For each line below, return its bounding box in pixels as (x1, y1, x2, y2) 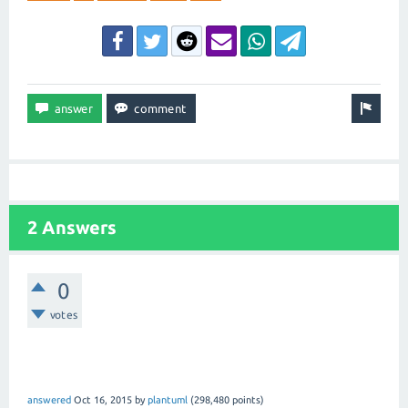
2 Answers (27, 217, 117, 238)
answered (27, 394, 71, 405)
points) (229, 394, 264, 405)
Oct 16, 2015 (74, 394, 132, 405)
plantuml (148, 394, 188, 405)
